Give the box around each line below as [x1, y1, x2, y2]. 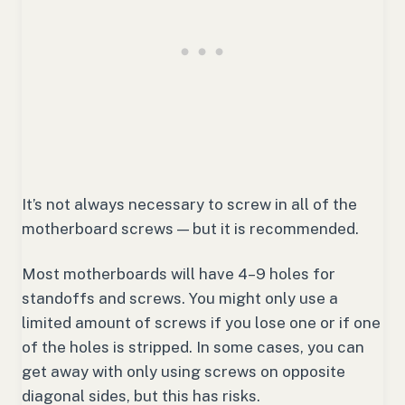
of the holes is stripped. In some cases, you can [22, 338, 364, 357]
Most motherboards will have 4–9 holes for [22, 265, 335, 284]
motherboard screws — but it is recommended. [22, 220, 359, 239]
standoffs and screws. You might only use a [22, 289, 338, 308]
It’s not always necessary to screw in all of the [22, 195, 357, 214]
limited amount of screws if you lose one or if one [22, 314, 381, 333]
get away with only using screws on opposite [22, 363, 345, 381]
